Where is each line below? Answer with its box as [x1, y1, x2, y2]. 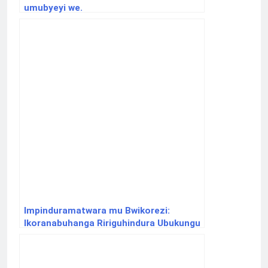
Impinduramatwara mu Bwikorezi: [24, 205, 170, 217]
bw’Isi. [24, 230, 51, 242]
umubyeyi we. [24, 2, 83, 14]
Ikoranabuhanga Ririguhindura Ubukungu [24, 218, 200, 229]
